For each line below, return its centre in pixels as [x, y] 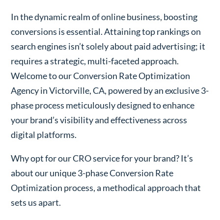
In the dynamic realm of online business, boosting [104, 16]
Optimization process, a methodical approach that [106, 187]
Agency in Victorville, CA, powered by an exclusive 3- [110, 90]
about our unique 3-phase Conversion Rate [92, 173]
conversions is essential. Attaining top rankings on [106, 31]
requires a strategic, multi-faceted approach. [95, 61]
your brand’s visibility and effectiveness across [99, 120]
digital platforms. [44, 134]
